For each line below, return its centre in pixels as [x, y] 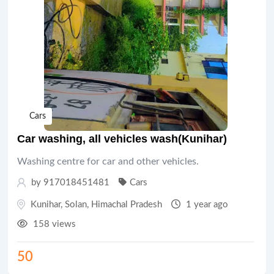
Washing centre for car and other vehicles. [108, 161]
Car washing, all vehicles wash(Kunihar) [122, 139]
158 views [53, 224]
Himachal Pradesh [127, 204]
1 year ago [206, 204]
